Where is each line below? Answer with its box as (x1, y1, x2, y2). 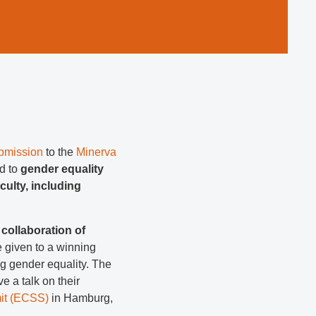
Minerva (76, 146, 117, 159)
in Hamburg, (49, 291, 114, 304)
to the (43, 146, 77, 159)
